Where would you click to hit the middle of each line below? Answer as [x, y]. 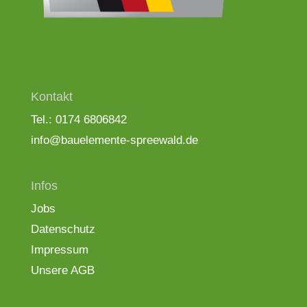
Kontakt [51, 97]
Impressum [59, 249]
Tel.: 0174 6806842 [78, 120]
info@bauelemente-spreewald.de [114, 140]
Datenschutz [63, 229]
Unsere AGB [62, 270]
